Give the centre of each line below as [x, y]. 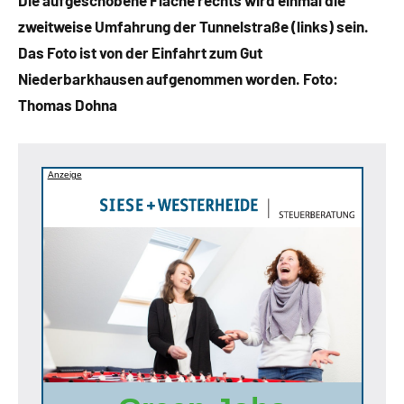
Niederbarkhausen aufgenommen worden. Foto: [178, 79]
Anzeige [64, 174]
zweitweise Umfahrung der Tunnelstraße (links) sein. [193, 27]
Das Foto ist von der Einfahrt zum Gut [140, 53]
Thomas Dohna [68, 105]
